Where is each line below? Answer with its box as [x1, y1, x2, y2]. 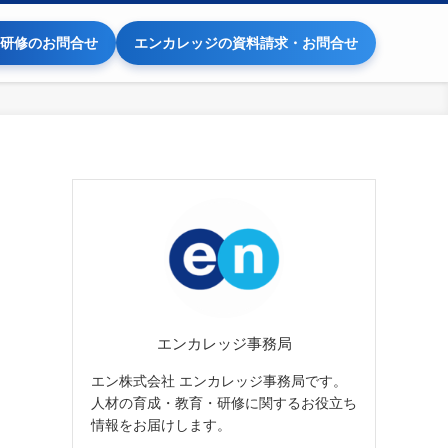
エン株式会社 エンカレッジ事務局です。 [91, 372, 347, 389]
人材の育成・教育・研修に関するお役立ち [91, 394, 357, 411]
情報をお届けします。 [91, 416, 231, 433]
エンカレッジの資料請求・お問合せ [134, 35, 358, 51]
